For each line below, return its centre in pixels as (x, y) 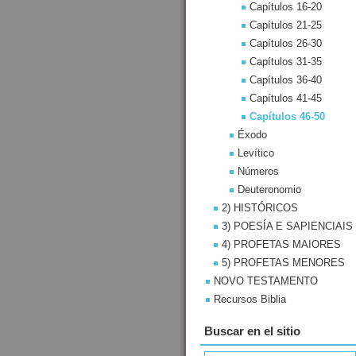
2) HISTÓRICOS (260, 208)
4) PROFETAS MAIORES (281, 244)
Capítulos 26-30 (286, 43)
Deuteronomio (269, 190)
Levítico (256, 153)
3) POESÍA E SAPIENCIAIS (287, 226)
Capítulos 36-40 (286, 80)
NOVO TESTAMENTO (266, 281)
